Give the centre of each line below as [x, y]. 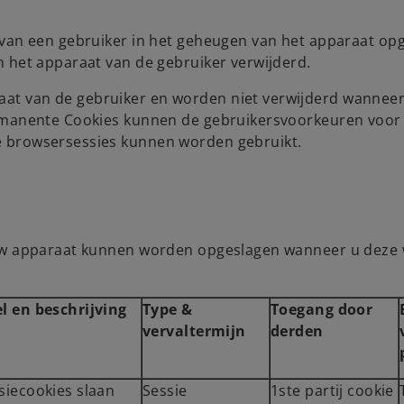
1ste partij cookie [332, 390]
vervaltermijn [194, 331]
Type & [168, 309]
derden [297, 331]
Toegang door [322, 309]
